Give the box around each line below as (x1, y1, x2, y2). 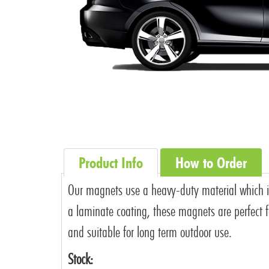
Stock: (68, 249, 93, 268)
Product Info (79, 153, 143, 172)
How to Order (175, 153, 247, 172)
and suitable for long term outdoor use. (68, 222, 232, 241)
